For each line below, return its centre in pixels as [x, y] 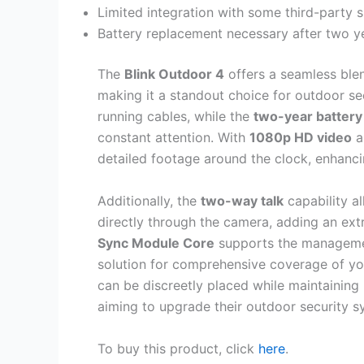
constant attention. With [173, 138]
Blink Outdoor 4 [174, 74]
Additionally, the [149, 200]
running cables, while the [175, 117]
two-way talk [242, 200]
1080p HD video [301, 138]
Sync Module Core [156, 243]
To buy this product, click [178, 348]
